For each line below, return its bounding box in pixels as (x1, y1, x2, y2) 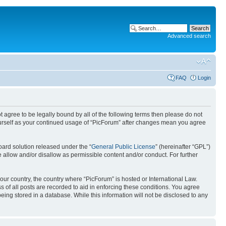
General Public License (91, 143, 155, 150)
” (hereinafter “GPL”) (155, 143, 210, 150)
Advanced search (167, 33, 211, 39)
